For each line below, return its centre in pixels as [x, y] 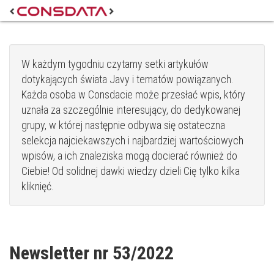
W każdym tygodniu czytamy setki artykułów [115, 64]
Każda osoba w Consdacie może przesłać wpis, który [133, 94]
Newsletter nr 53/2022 [91, 253]
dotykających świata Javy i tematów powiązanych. [128, 79]
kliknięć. [38, 186]
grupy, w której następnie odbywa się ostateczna [123, 125]
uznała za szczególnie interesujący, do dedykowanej [131, 110]
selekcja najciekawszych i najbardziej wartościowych [132, 140]
